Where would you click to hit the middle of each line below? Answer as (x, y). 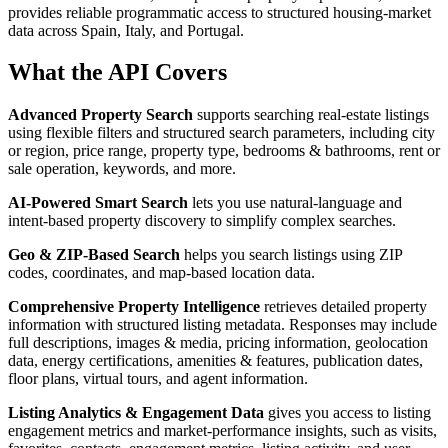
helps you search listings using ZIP (291, 255)
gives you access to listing (347, 413)
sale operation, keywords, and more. (122, 169)
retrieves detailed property (343, 307)
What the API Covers (117, 72)
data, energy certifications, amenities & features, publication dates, (215, 361)
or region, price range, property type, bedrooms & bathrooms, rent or (224, 151)
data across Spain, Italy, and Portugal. (126, 30)
